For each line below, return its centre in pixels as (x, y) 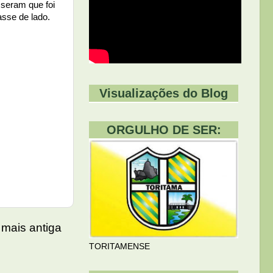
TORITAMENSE (119, 246)
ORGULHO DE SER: (164, 130)
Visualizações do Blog (164, 93)
